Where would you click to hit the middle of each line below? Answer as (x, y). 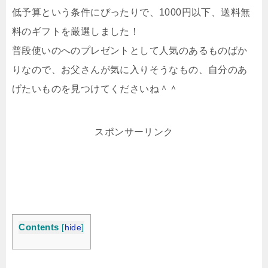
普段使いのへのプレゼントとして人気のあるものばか (130, 50)
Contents (39, 227)
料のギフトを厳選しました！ (76, 31)
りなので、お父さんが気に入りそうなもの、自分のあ (130, 69)
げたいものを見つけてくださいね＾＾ (95, 89)
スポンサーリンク (134, 132)
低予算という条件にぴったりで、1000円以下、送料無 (131, 12)
